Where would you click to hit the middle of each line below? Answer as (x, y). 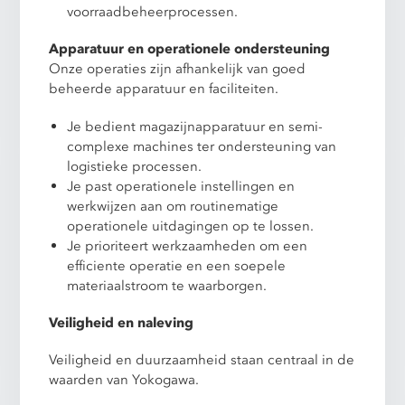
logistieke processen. (135, 166)
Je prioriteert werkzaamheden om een (188, 245)
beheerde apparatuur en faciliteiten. (164, 89)
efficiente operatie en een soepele (177, 265)
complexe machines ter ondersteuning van (202, 146)
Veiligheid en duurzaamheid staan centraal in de (202, 359)
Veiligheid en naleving (122, 322)
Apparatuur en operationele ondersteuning (190, 49)
